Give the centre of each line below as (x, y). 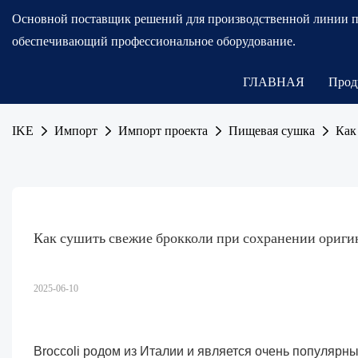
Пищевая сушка (272, 131)
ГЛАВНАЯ (274, 82)
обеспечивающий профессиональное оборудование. (154, 41)
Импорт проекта (163, 131)
